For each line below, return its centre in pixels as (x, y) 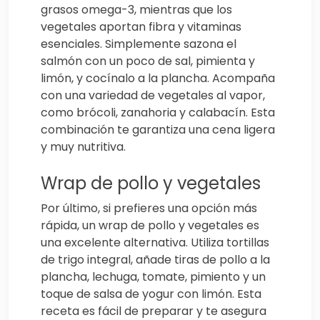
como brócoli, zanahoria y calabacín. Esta (158, 112)
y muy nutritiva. (83, 146)
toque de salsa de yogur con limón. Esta (151, 294)
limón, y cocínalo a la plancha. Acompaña (158, 78)
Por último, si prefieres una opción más (149, 208)
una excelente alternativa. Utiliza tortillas (155, 242)
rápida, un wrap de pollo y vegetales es (150, 225)
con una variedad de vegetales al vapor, (153, 95)
